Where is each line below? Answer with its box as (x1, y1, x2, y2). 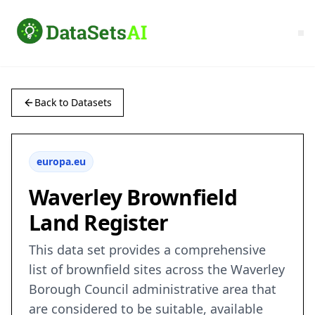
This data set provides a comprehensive (29, 241, 266, 259)
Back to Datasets (34, 96, 112, 110)
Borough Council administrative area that (29, 281, 276, 298)
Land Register (29, 208, 169, 238)
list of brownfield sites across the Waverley (29, 261, 285, 278)
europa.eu (37, 155, 86, 169)
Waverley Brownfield (29, 183, 237, 212)
